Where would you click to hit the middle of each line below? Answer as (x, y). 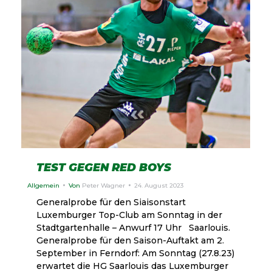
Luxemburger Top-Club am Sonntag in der (129, 215)
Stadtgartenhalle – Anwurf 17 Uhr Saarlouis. (133, 227)
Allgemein (43, 185)
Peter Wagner (104, 185)
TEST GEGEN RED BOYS (104, 167)
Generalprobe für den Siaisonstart (111, 202)
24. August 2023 (159, 185)
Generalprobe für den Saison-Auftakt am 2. (130, 240)
